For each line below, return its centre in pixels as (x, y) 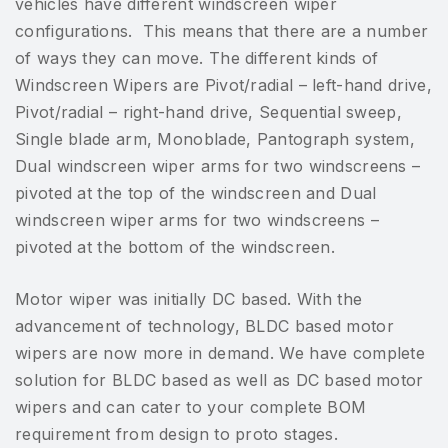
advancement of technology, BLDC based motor (204, 325)
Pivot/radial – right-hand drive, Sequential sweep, (208, 111)
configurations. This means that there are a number (222, 30)
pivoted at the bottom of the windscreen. (175, 246)
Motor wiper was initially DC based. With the (189, 298)
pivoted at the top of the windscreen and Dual (196, 192)
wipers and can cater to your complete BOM (191, 406)
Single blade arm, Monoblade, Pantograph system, (215, 138)
